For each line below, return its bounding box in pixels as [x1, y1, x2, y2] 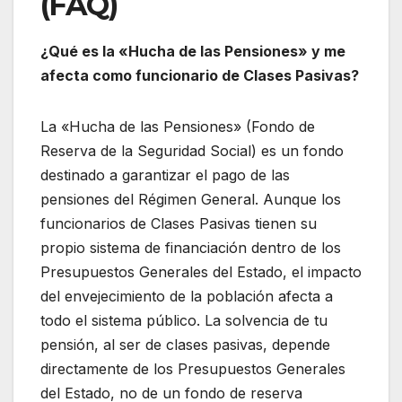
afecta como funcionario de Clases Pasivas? [40, 66, 359, 84]
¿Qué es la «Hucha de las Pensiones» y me [40, 41, 345, 60]
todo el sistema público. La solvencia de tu [40, 310, 328, 329]
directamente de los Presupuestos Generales [40, 359, 345, 378]
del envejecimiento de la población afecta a [40, 286, 333, 305]
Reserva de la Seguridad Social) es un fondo [40, 141, 344, 160]
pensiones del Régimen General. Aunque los [40, 189, 341, 208]
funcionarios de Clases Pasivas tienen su [40, 214, 317, 232]
